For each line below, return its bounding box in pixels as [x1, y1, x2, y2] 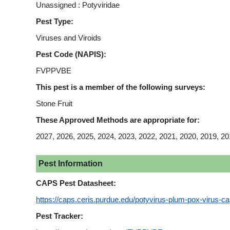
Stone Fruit [36, 99, 72, 108]
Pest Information [39, 159, 103, 168]
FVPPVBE [36, 66, 71, 75]
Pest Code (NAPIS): [36, 50, 106, 59]
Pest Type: [36, 17, 73, 26]
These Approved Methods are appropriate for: [36, 116, 200, 124]
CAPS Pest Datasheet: [36, 179, 116, 187]
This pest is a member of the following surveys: [36, 83, 205, 91]
